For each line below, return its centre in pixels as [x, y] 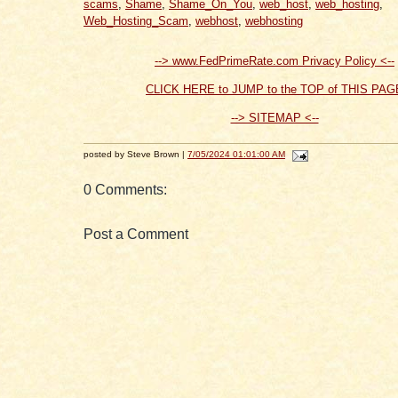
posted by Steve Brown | [135, 154]
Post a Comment [136, 235]
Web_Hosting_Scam [136, 21]
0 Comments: [125, 190]
